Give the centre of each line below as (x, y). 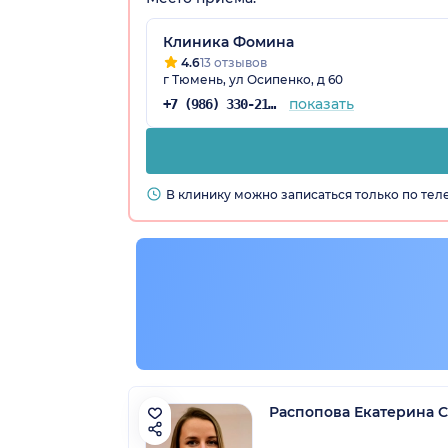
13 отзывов (233, 62)
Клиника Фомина (228, 41)
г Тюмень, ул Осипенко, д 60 (253, 79)
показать (321, 103)
